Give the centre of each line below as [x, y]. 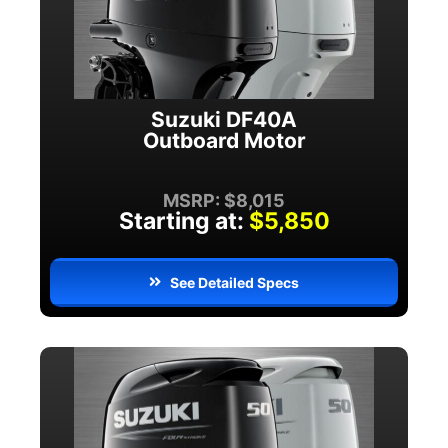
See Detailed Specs [235, 282]
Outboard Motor [224, 140]
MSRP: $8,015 [224, 200]
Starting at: [181, 220]
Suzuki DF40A [224, 119]
